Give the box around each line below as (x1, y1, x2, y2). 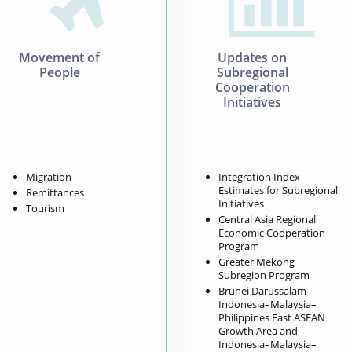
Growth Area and (218, 323, 299, 338)
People (38, 63, 80, 81)
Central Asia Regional (218, 211, 317, 226)
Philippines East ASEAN (218, 310, 326, 324)
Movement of (19, 48, 101, 66)
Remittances (25, 185, 84, 200)
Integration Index (218, 169, 301, 184)
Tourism (25, 200, 64, 215)
